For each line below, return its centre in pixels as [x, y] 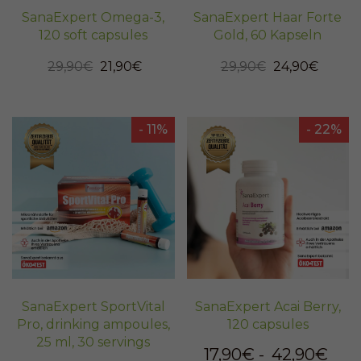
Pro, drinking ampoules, [93, 325]
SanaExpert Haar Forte [268, 17]
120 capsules [268, 325]
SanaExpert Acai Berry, [268, 307]
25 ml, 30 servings [93, 342]
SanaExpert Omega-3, [93, 17]
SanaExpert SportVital [93, 307]
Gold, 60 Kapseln [268, 35]
